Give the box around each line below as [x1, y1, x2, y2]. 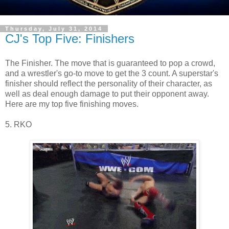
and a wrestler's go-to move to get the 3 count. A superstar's [5, 68, 218, 78]
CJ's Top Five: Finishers [5, 32, 134, 45]
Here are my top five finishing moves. [5, 99, 139, 108]
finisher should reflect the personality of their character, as [5, 79, 212, 88]
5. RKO [5, 120, 32, 129]
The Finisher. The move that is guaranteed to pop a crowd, [5, 58, 215, 67]
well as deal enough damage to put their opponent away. [5, 89, 209, 98]
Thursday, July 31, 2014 [5, 26, 103, 32]
